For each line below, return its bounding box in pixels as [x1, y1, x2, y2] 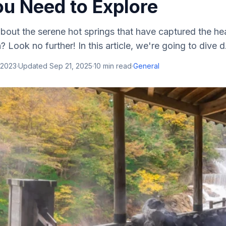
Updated [18, 62, 49, 70]
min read [101, 62, 132, 70]
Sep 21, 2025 [49, 62, 92, 70]
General [133, 62, 159, 70]
